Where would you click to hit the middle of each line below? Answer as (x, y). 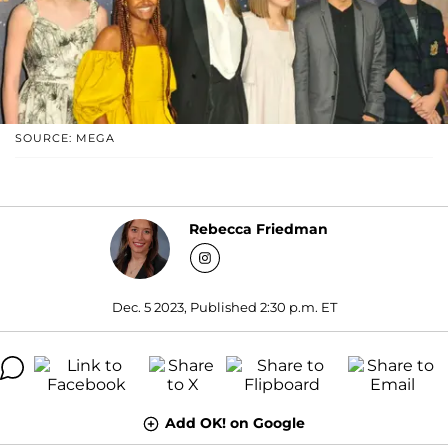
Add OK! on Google (235, 422)
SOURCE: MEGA (65, 137)
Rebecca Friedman (258, 229)
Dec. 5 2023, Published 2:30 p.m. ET (224, 306)
